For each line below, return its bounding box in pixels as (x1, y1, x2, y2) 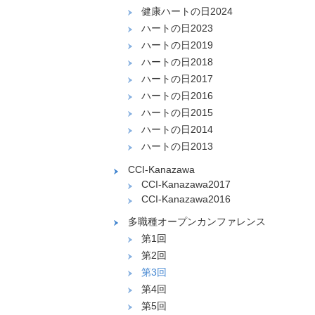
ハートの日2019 (141, 39, 213, 51)
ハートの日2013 (141, 141, 213, 153)
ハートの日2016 (141, 90, 213, 102)
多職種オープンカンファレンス (127, 216, 266, 228)
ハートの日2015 (141, 107, 213, 119)
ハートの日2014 (141, 124, 213, 136)
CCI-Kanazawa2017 (141, 179, 231, 191)
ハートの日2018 (141, 56, 213, 68)
